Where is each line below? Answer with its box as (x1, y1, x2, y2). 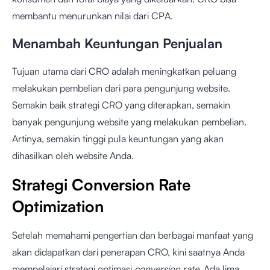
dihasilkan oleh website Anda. (12, 149, 134, 162)
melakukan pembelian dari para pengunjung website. (12, 82, 230, 94)
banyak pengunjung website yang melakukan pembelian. (12, 116, 246, 128)
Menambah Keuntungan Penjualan (12, 35, 222, 51)
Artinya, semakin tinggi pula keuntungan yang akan (12, 133, 224, 145)
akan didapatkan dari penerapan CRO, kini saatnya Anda (12, 246, 245, 258)
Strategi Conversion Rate (12, 175, 190, 194)
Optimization (12, 196, 104, 216)
